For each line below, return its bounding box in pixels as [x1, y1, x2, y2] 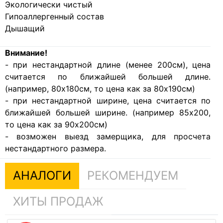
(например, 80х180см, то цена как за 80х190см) [4, 83, 195, 94]
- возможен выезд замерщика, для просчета [4, 131, 211, 141]
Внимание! [4, 47, 47, 58]
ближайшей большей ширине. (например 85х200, [4, 107, 211, 117]
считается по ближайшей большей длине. [4, 71, 211, 82]
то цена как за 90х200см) [4, 119, 108, 129]
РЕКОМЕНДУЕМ [87, 168, 178, 183]
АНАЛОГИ [12, 168, 71, 183]
